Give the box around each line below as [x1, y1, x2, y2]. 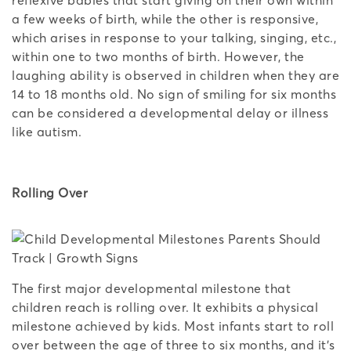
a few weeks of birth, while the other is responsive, [12, 10, 318, 27]
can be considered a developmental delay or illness [12, 104, 328, 121]
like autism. [12, 123, 81, 139]
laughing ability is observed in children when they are [12, 67, 339, 83]
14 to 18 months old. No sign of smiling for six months [12, 85, 336, 102]
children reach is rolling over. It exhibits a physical [12, 299, 318, 315]
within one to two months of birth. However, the [12, 48, 305, 64]
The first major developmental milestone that [12, 280, 291, 296]
